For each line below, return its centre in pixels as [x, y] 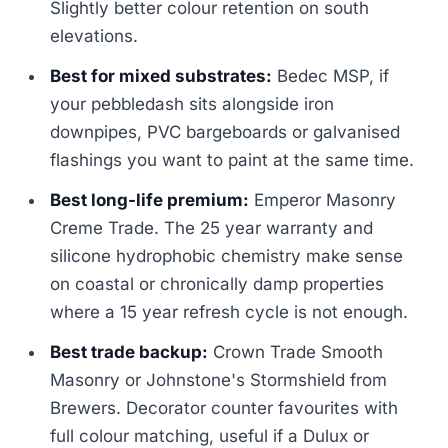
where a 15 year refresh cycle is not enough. [229, 312]
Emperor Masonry [323, 200]
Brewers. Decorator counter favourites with [224, 408]
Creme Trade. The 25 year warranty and [212, 228]
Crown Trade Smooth [296, 352]
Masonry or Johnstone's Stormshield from [219, 380]
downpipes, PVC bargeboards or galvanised [225, 132]
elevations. [94, 36]
